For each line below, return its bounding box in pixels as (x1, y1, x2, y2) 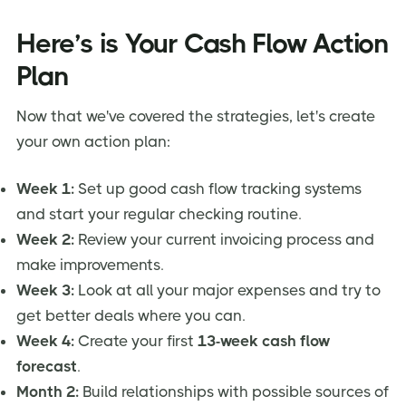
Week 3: (16, 280, 74, 299)
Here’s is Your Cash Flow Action (16, 27, 388, 59)
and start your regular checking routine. (16, 204, 302, 223)
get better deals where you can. (16, 305, 246, 324)
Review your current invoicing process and (74, 229, 374, 248)
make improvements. (16, 255, 164, 274)
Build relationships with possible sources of (79, 382, 389, 401)
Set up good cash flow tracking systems (74, 179, 362, 198)
